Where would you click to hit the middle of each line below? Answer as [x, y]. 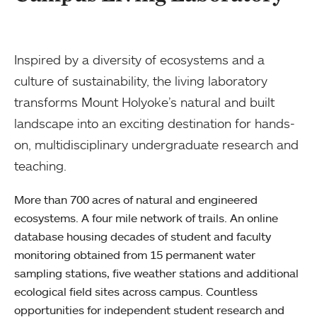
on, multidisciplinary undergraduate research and [156, 145]
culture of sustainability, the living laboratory [141, 81]
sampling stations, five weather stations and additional [156, 273]
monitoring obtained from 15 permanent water [135, 255]
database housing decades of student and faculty [143, 237]
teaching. [40, 166]
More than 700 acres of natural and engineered [136, 200]
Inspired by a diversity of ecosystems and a [139, 60]
